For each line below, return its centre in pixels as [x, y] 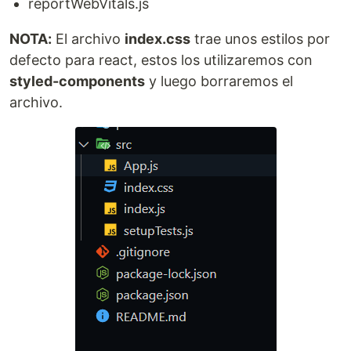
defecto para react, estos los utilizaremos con [161, 60]
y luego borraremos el [219, 81]
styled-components [77, 81]
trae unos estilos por [260, 39]
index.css [157, 39]
